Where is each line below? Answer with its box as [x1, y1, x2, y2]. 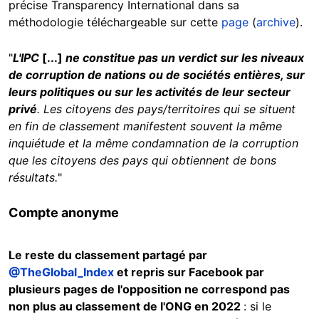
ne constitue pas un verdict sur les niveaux [63, 50, 304, 65]
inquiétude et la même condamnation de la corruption [9, 135, 298, 150]
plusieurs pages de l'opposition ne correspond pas [9, 281, 290, 296]
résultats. [9, 169, 58, 184]
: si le [244, 298, 271, 313]
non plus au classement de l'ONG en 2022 [9, 298, 244, 313]
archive [256, 14, 296, 29]
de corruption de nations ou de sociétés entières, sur [9, 67, 305, 82]
